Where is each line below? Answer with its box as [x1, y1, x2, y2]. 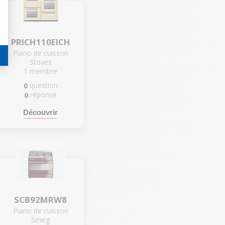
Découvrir [23, 108, 58, 117]
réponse [30, 89, 57, 99]
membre [30, 66, 58, 76]
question [29, 80, 58, 90]
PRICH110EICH [11, 36, 70, 48]
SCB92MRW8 [14, 194, 67, 206]
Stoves [29, 57, 52, 67]
